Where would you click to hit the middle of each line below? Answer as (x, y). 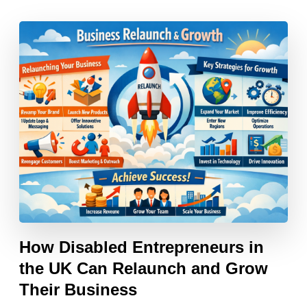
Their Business (78, 289)
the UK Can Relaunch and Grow (144, 268)
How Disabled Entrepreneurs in (142, 247)
